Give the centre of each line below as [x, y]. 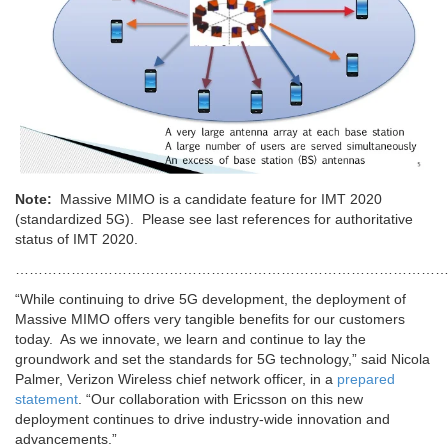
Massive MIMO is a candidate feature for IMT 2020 [217, 198]
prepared [366, 378]
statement [46, 398]
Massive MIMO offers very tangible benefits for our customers [210, 318]
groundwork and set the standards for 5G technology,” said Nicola [222, 358]
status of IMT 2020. [76, 238]
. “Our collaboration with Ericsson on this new [220, 398]
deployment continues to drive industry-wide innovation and [202, 418]
